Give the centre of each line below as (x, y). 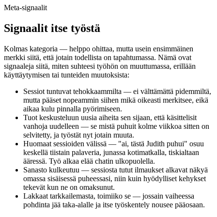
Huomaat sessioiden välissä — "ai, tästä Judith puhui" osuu (114, 144)
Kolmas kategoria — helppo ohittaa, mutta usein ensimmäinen (99, 49)
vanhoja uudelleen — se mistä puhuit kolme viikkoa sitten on (116, 126)
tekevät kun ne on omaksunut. (69, 187)
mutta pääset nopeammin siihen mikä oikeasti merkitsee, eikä (116, 100)
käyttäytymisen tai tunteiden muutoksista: (67, 75)
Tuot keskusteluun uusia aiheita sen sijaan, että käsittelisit (110, 118)
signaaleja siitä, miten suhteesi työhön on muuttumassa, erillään (100, 66)
